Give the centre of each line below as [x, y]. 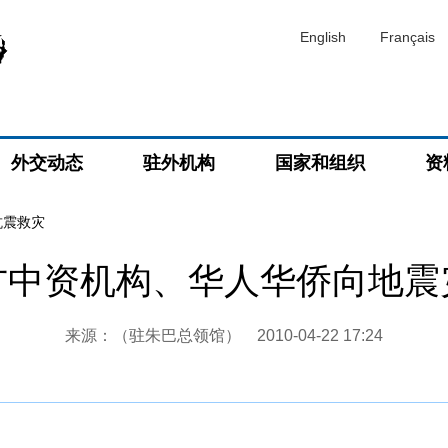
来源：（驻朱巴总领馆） [161, 335]
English [323, 37]
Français [407, 37]
